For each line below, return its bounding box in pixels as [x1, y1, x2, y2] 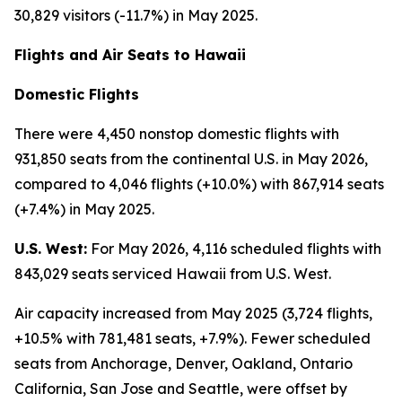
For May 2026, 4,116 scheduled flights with [87, 240, 381, 258]
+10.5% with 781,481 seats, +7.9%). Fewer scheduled [14, 329, 371, 347]
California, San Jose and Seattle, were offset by [14, 380, 347, 398]
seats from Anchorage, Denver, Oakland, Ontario [14, 354, 353, 372]
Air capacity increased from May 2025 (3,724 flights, [14, 304, 372, 322]
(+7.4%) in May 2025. [14, 200, 154, 218]
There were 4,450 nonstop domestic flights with [14, 125, 339, 143]
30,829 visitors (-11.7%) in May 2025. [14, 6, 258, 24]
